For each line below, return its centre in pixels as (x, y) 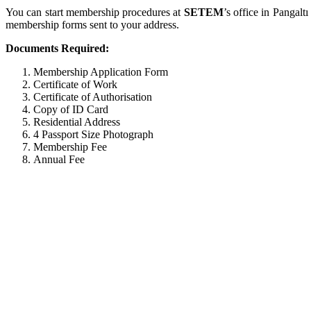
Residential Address (77, 121)
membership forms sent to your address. (92, 24)
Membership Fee (70, 146)
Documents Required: (57, 48)
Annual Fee (59, 159)
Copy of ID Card (71, 109)
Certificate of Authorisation (93, 96)
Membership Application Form (101, 72)
